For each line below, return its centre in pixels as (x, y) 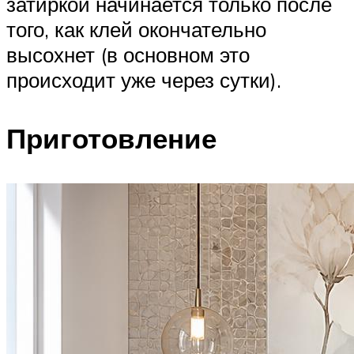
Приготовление (111, 138)
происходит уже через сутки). (144, 80)
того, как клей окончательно (136, 30)
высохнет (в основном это (128, 55)
